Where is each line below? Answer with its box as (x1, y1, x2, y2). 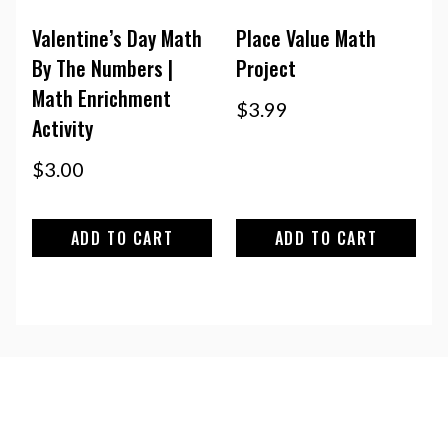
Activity (32, 112, 93, 143)
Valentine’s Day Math (32, 22, 202, 53)
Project (236, 52, 296, 83)
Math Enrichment (32, 82, 171, 113)
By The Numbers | (32, 52, 173, 83)
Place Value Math (236, 22, 376, 53)
